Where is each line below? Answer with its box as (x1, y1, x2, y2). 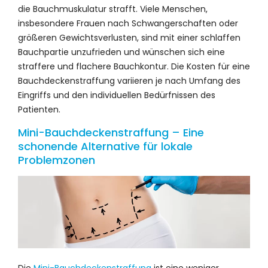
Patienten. (18, 103, 60, 115)
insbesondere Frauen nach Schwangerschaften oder (18, 17, 238, 29)
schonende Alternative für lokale (18, 138, 193, 154)
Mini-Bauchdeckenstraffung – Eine (18, 124, 204, 140)
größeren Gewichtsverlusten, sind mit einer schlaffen (18, 31, 240, 44)
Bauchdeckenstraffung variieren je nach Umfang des (18, 74, 240, 87)
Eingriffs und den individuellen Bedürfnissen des (18, 89, 215, 101)
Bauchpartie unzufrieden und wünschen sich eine (18, 45, 225, 58)
